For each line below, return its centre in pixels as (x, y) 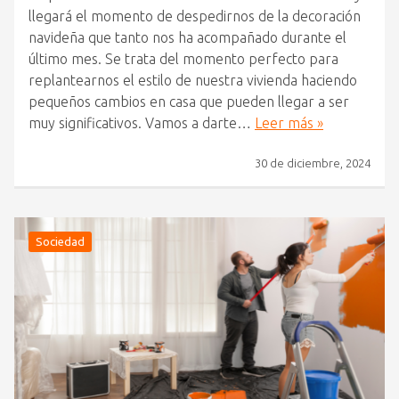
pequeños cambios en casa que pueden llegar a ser (189, 102)
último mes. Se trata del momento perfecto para (183, 59)
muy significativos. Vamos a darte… (142, 123)
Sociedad (60, 242)
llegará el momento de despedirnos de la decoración (195, 16)
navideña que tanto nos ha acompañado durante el (187, 38)
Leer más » (289, 123)
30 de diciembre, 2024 (313, 163)
